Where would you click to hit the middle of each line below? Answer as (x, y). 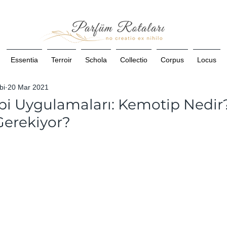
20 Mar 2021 (28, 87)
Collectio (134, 60)
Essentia (24, 60)
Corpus (172, 60)
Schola (96, 60)
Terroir (62, 60)
